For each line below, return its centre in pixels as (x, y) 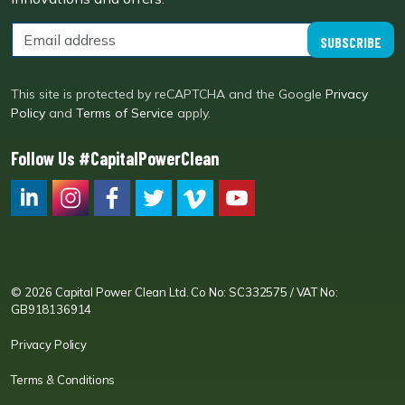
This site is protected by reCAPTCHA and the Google (166, 94)
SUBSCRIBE (351, 42)
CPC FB (119, 233)
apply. (194, 113)
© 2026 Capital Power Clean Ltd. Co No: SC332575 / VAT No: (174, 292)
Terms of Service (125, 113)
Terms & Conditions (63, 380)
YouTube (246, 233)
